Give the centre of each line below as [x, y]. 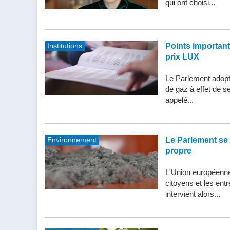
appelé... [179, 100]
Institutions [65, 45]
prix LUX [182, 56]
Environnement [72, 139]
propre [178, 150]
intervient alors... [193, 194]
